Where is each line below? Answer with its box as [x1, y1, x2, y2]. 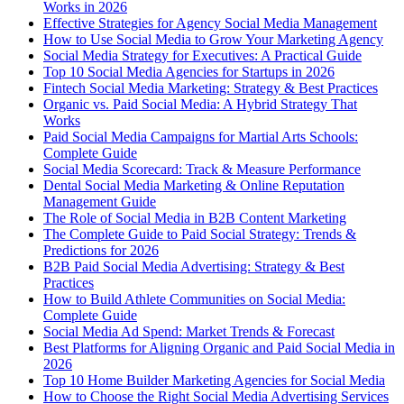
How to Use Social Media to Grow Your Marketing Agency [43, 31, 383, 47]
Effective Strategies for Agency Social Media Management [43, 14, 377, 31]
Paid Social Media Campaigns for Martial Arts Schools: [43, 128, 358, 144]
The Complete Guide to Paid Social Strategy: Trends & [43, 225, 356, 242]
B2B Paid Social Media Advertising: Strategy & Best [43, 258, 344, 274]
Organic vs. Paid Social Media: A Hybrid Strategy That [43, 96, 357, 112]
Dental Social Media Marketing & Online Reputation [43, 177, 344, 193]
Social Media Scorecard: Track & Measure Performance [43, 161, 361, 177]
